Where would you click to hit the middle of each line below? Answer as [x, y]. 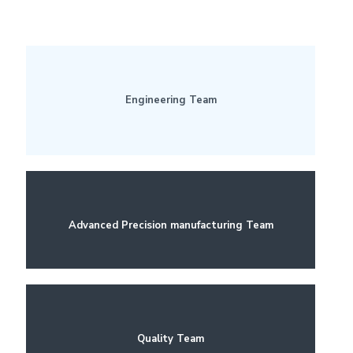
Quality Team [171, 339]
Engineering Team [171, 100]
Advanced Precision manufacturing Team [171, 225]
